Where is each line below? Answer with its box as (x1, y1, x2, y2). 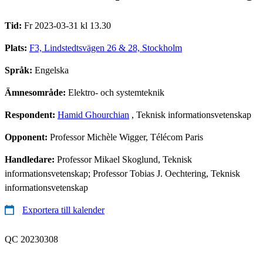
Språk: (5, 65, 35, 75)
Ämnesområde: (5, 87, 68, 97)
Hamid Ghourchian (58, 109, 129, 120)
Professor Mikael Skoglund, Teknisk (57, 154, 192, 164)
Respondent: (5, 109, 58, 120)
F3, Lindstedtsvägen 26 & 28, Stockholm (29, 42, 182, 53)
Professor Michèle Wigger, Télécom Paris (50, 131, 203, 142)
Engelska (35, 65, 69, 75)
